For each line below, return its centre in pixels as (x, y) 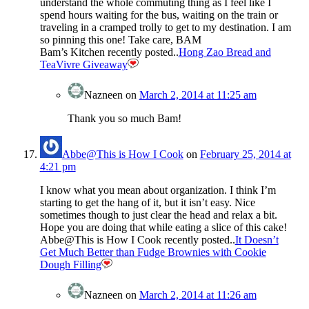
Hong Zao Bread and (225, 52)
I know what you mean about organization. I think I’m (158, 190)
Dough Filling (70, 265)
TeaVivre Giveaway (83, 65)
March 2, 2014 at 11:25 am (198, 95)
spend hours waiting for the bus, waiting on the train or (159, 15)
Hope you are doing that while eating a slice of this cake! (163, 228)
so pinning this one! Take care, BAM (120, 40)
